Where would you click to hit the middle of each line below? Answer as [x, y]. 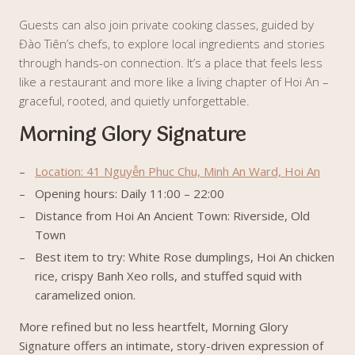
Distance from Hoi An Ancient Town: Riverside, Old [172, 216]
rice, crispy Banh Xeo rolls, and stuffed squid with [168, 276]
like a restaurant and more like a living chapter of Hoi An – [174, 82]
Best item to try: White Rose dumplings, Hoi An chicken [185, 257]
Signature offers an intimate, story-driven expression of [171, 345]
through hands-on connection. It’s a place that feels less [171, 63]
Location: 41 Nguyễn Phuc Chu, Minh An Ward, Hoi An [177, 171]
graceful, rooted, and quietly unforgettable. [134, 101]
